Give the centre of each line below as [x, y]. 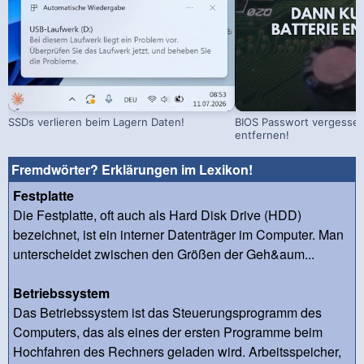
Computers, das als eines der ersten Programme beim [168, 331]
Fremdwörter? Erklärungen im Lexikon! [132, 169]
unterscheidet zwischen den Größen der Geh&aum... [164, 253]
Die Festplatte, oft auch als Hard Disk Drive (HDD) [157, 214]
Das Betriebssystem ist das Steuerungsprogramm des [167, 312]
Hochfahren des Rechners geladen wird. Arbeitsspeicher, [177, 351]
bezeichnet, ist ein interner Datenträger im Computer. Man [178, 234]
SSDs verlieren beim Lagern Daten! [96, 121]
